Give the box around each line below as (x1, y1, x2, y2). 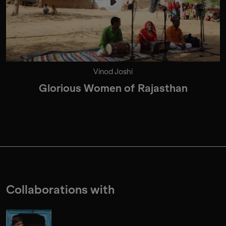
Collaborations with (6, 183, 115, 197)
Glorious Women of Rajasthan (38, 82, 188, 95)
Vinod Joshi (93, 67, 133, 77)
